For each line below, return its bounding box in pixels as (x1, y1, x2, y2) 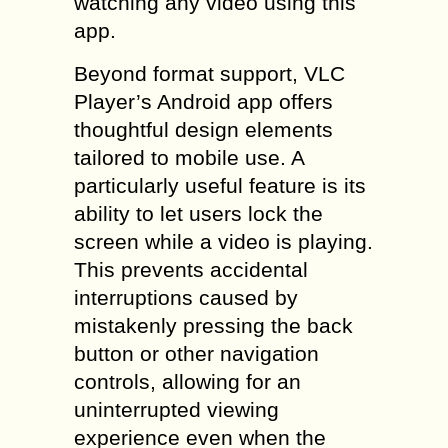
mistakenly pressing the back (74, 314, 353, 337)
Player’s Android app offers (74, 90, 333, 113)
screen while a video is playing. (74, 230, 373, 253)
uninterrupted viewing (74, 398, 279, 421)
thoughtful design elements (74, 118, 333, 141)
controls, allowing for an (74, 370, 301, 393)
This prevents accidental (74, 258, 308, 281)
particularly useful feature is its (74, 174, 366, 197)
